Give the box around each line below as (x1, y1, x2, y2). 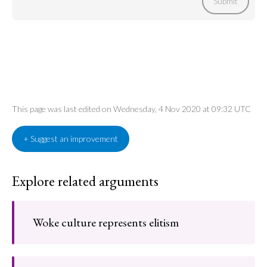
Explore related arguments (12, 172, 159, 190)
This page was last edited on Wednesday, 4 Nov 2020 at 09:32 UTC (12, 104, 251, 114)
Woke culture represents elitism (33, 215, 179, 230)
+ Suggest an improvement (23, 133, 118, 144)
